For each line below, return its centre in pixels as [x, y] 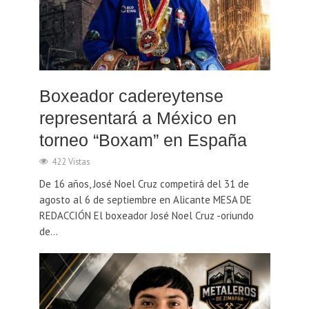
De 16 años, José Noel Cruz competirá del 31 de [144, 183]
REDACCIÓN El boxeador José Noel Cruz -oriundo [146, 215]
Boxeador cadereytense [131, 96]
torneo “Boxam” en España [143, 140]
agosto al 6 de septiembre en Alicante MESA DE [145, 199]
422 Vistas [70, 161]
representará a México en [138, 118]
